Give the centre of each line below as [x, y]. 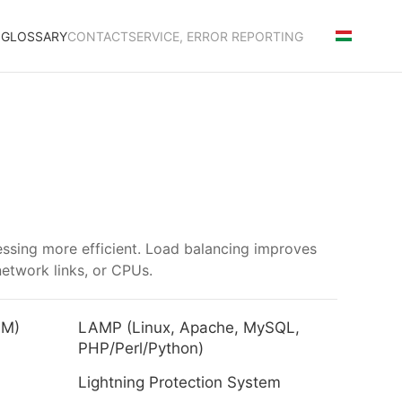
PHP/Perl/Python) [141, 348]
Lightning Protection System [180, 382]
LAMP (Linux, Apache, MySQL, [189, 328]
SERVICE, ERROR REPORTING [216, 36]
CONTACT [98, 36]
